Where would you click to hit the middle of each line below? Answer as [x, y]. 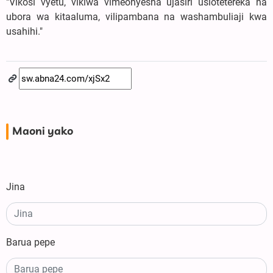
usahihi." [24, 32]
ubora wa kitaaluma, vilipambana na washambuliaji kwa [136, 17]
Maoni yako [43, 132]
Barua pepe [30, 243]
